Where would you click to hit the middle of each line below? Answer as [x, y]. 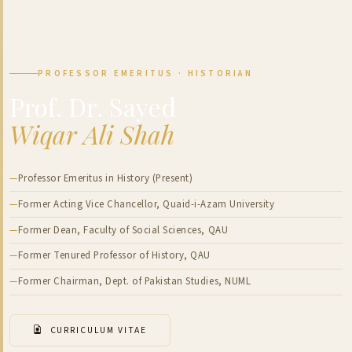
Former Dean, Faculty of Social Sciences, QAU [123, 230]
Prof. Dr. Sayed [93, 106]
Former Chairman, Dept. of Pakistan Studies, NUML [134, 282]
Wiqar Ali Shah [92, 134]
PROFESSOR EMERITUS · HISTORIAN [145, 73]
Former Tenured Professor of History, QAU [114, 256]
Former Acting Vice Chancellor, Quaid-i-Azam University [146, 204]
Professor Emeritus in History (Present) [105, 179]
